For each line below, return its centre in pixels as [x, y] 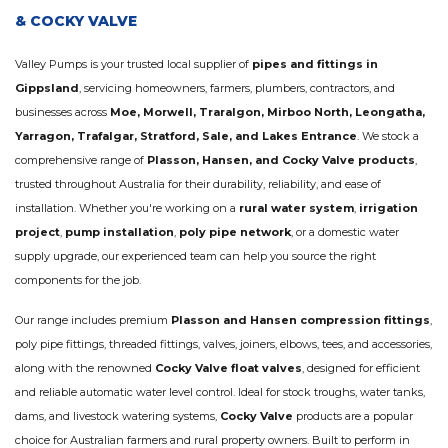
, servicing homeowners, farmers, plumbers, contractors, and [237, 88]
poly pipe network [235, 232]
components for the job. [78, 280]
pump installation [119, 232]
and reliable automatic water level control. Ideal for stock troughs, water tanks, [220, 392]
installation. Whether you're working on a [127, 208]
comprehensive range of [81, 160]
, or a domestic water [345, 232]
